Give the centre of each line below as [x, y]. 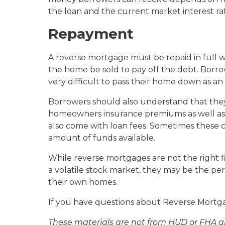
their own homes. [83, 182]
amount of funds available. [102, 138]
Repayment [91, 33]
